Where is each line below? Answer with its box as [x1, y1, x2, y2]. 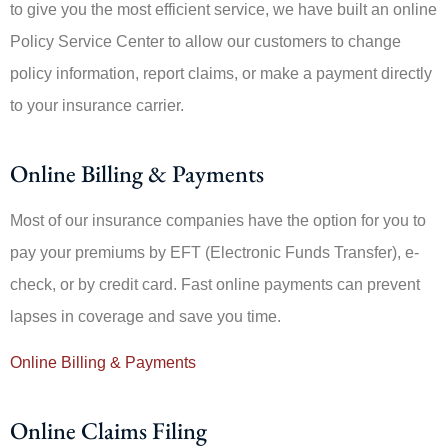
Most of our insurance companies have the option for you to [10, 211, 426, 229]
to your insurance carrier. [10, 96, 184, 114]
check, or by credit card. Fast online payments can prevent [10, 275, 420, 293]
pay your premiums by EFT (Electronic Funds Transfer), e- [10, 243, 419, 261]
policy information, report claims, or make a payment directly [10, 64, 432, 82]
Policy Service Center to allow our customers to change [10, 32, 401, 50]
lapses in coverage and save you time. [10, 307, 281, 325]
